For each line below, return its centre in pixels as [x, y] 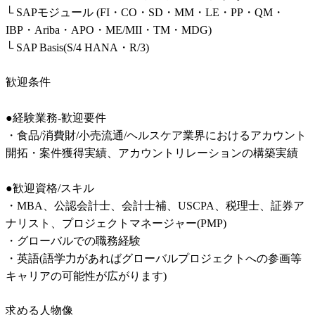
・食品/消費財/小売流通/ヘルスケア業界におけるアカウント [156, 136]
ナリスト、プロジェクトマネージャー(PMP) [116, 224]
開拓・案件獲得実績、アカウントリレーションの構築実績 [152, 153]
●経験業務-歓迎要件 [56, 118]
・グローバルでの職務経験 [73, 241]
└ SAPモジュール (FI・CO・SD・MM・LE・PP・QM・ [145, 13]
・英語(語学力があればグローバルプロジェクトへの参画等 [154, 259]
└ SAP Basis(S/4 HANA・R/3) [77, 48]
